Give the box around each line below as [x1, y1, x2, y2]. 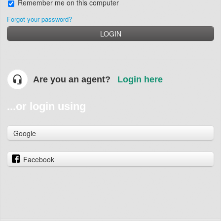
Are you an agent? [33, 74, 110, 85]
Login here [117, 74, 163, 85]
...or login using [7, 100, 86, 113]
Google [13, 128, 36, 139]
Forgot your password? [7, 14, 72, 24]
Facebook [23, 154, 54, 164]
